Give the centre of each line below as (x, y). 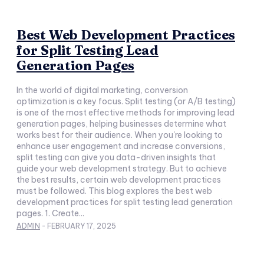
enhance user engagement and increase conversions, (121, 146)
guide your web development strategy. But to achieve (122, 169)
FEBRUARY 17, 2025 (82, 226)
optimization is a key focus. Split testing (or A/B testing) (126, 101)
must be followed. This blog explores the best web (114, 191)
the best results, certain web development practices (119, 180)
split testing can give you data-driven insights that (116, 157)
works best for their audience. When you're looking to (120, 135)
